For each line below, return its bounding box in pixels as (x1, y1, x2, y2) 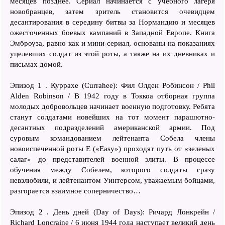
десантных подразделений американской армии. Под (10, 123, 215, 132)
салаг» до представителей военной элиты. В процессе (10, 155, 215, 163)
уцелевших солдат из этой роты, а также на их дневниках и (10, 49, 215, 58)
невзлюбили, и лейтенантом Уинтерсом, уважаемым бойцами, (10, 176, 215, 184)
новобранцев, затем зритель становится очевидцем (10, 7, 215, 16)
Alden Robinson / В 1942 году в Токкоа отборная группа (10, 91, 215, 100)
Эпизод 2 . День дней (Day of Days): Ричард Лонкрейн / (10, 207, 215, 216)
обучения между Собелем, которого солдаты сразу (10, 165, 215, 174)
